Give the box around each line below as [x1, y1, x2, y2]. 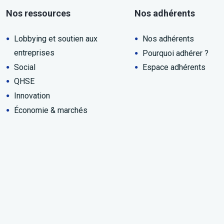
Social [13, 62, 35, 72]
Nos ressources [5, 8, 70, 18]
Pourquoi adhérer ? [142, 48, 208, 58]
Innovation [13, 91, 50, 101]
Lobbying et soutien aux [13, 34, 97, 43]
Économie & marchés [13, 105, 87, 115]
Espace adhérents [142, 62, 205, 72]
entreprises [13, 48, 54, 57]
